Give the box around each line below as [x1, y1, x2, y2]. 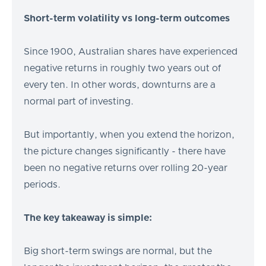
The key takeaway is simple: [24, 213, 152, 223]
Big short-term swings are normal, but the [24, 246, 212, 256]
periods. [24, 179, 61, 189]
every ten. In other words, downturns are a [24, 80, 216, 90]
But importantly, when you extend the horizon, [24, 129, 235, 140]
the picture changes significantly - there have [24, 146, 226, 156]
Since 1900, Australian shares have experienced [24, 46, 237, 56]
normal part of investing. [24, 96, 134, 106]
